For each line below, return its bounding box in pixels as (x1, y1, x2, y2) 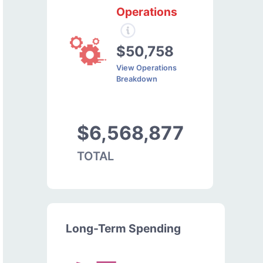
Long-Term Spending (66, 221, 181, 235)
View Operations (116, 63, 177, 72)
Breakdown (116, 74, 158, 83)
